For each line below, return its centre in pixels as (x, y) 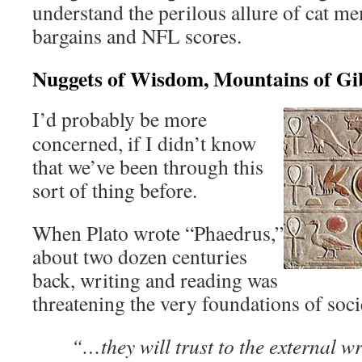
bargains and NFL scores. (137, 36)
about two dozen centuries (140, 256)
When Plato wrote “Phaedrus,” (158, 233)
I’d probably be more (120, 119)
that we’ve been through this (148, 166)
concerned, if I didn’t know (144, 143)
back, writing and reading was (155, 280)
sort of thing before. (115, 190)
